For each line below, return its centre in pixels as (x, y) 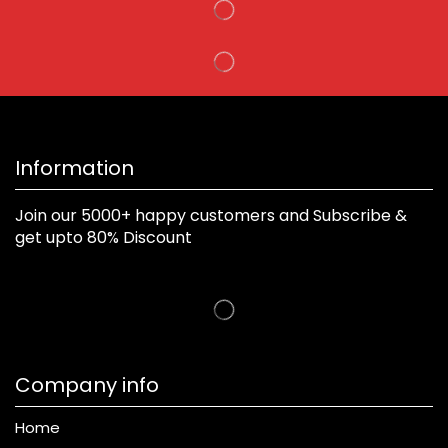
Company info (87, 384)
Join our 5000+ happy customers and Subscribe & (211, 215)
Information (74, 167)
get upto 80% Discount (103, 237)
